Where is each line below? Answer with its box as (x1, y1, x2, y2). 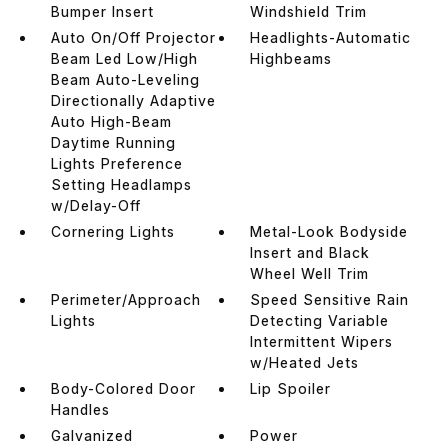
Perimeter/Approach (50, 290, 201, 308)
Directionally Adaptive (50, 91, 216, 109)
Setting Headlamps (50, 175, 192, 193)
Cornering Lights (50, 222, 175, 240)
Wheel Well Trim (250, 264, 370, 282)
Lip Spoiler (250, 379, 332, 397)
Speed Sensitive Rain (250, 290, 410, 308)
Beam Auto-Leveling (50, 70, 200, 88)
